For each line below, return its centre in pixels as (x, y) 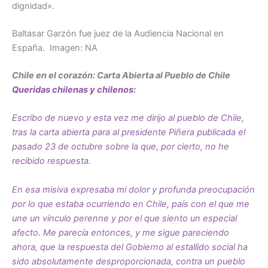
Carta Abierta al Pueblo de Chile (164, 75)
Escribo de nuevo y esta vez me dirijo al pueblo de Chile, (128, 118)
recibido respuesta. (51, 161)
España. (31, 48)
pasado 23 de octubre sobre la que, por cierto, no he (121, 147)
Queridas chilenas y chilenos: (74, 89)
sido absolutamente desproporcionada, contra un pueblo (129, 261)
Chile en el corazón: (54, 75)
